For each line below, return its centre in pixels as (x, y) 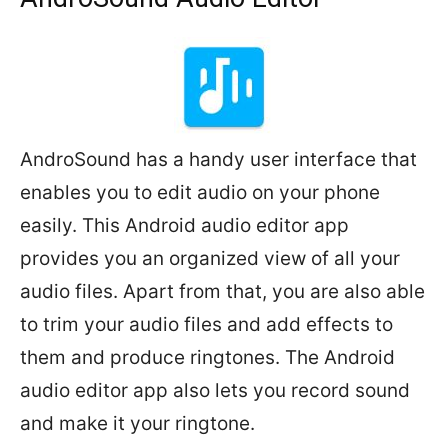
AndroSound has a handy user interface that (218, 159)
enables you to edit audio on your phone (200, 192)
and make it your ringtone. (137, 423)
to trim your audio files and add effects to (206, 324)
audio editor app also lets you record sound (215, 390)
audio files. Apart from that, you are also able (222, 291)
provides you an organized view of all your (210, 258)
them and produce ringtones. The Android (207, 357)
